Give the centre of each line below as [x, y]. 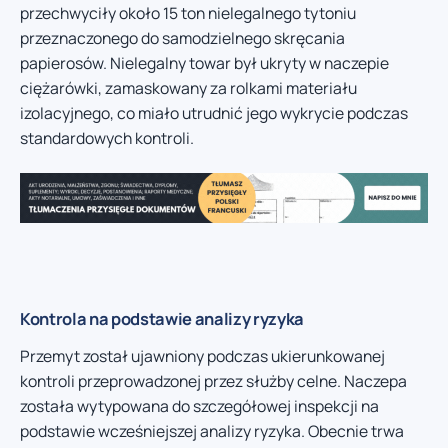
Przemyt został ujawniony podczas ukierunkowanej [202, 356]
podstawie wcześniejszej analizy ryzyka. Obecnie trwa [212, 431]
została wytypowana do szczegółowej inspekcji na [199, 406]
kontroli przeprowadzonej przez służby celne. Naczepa [213, 381]
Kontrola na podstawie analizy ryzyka [162, 319]
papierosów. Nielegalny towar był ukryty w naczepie [204, 62]
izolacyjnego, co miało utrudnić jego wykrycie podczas [214, 112]
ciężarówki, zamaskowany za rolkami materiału [188, 87]
